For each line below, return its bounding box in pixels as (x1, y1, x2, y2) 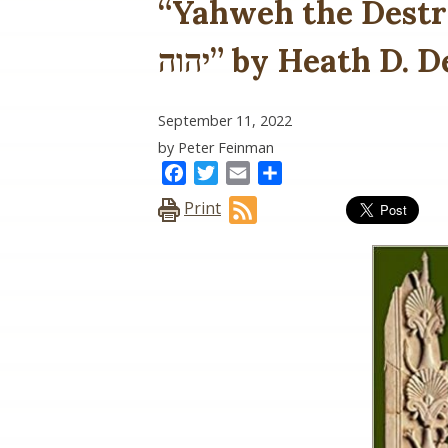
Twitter (218, 161, 273, 184)
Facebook (186, 161, 258, 184)
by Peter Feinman (158, 137, 274, 157)
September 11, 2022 (158, 110, 292, 130)
